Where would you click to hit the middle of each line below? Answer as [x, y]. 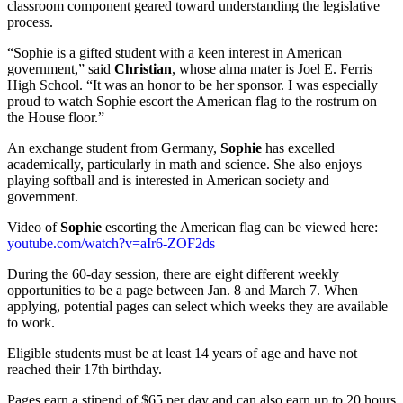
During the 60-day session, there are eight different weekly [173, 273]
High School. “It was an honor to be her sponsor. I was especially [193, 85]
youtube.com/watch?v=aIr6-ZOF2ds [111, 243]
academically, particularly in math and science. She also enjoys [184, 164]
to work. [31, 322]
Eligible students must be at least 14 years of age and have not [182, 353]
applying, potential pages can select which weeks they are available [197, 306]
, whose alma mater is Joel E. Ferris [272, 68]
